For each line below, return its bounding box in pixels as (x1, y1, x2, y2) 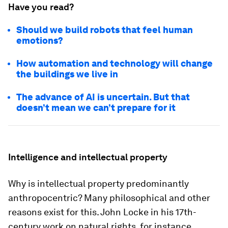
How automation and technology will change (16, 58, 213, 69)
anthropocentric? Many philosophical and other (8, 192, 210, 203)
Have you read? (8, 2, 74, 12)
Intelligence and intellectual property (8, 152, 167, 162)
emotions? (16, 35, 63, 46)
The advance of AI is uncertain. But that (16, 92, 190, 102)
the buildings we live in (16, 69, 118, 79)
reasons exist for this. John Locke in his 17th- (8, 207, 196, 217)
